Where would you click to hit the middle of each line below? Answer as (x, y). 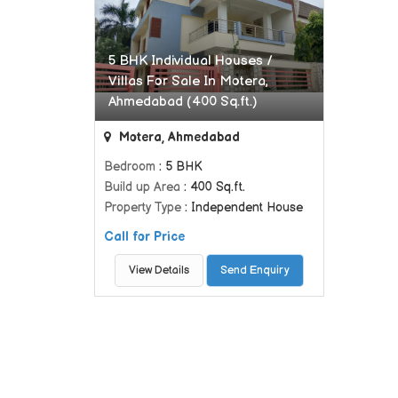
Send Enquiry (255, 271)
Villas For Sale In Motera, (188, 81)
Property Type (143, 207)
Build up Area (142, 187)
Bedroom (130, 167)
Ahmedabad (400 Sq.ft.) (183, 102)
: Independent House (242, 207)
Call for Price (144, 237)
